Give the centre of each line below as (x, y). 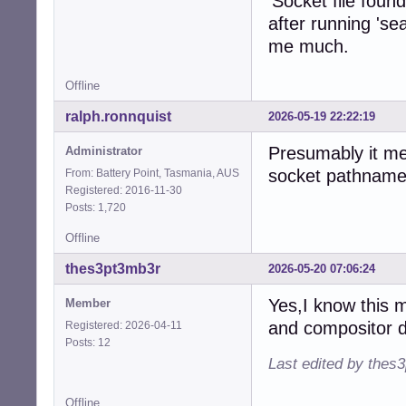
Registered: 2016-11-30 (124, 190)
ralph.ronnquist (118, 116)
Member (88, 303)
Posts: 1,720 (98, 207)
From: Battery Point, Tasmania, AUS (152, 173)
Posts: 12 (91, 342)
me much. (309, 46)
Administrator (104, 150)
